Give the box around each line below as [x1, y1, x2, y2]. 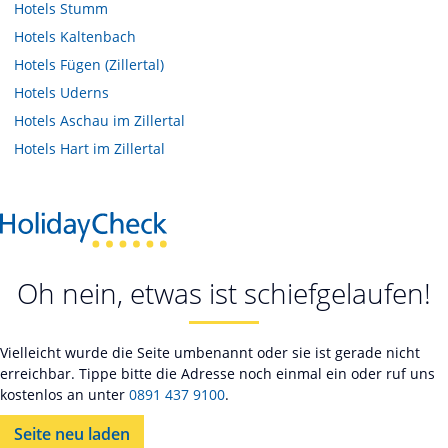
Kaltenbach [60, 27, 136, 47]
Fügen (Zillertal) [60, 55, 164, 75]
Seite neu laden [14, 422, 130, 445]
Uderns [60, 83, 109, 103]
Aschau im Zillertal [60, 111, 185, 131]
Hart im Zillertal [60, 139, 165, 159]
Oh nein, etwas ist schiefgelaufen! [17, 273, 431, 312]
